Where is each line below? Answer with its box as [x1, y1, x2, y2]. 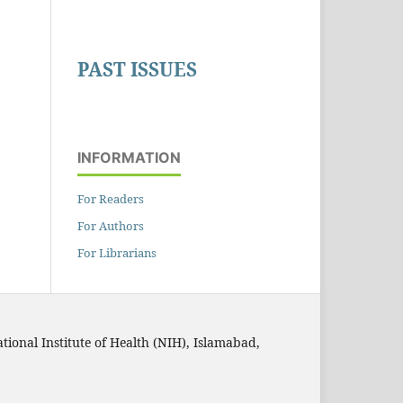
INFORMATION [77, 148, 181, 166]
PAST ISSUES [77, 57, 197, 83]
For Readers [77, 190, 144, 207]
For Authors [77, 217, 144, 234]
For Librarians [77, 244, 157, 261]
